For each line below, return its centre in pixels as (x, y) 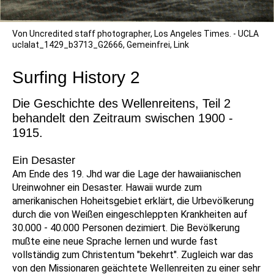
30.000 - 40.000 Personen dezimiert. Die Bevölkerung (126, 228)
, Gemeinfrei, (148, 45)
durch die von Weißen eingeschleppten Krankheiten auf (130, 215)
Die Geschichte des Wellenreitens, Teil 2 (121, 104)
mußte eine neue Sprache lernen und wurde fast (115, 242)
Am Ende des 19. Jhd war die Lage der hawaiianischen (127, 174)
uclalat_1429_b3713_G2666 (68, 45)
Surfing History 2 (76, 78)
